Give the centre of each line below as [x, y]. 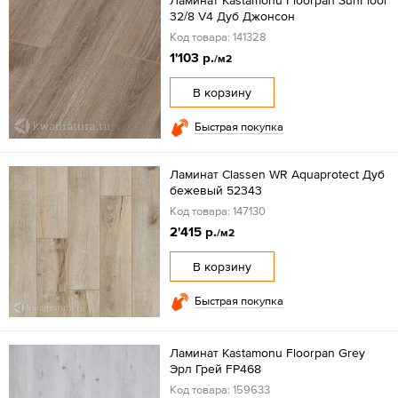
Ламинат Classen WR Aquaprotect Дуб [277, 175]
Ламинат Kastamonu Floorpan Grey [267, 353]
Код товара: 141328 [218, 37]
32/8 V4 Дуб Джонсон [232, 16]
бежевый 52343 [215, 191]
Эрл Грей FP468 [215, 369]
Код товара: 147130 [217, 211]
